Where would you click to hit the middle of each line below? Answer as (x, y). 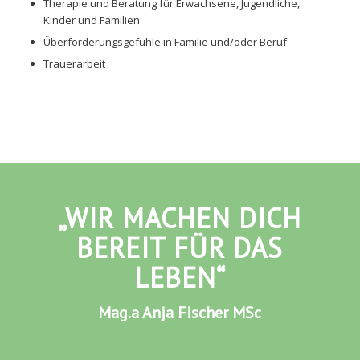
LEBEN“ (180, 278)
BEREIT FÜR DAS (180, 248)
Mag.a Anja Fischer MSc (180, 313)
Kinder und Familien (91, 20)
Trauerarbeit (74, 64)
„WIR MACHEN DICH (180, 218)
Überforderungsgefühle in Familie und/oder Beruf (165, 42)
